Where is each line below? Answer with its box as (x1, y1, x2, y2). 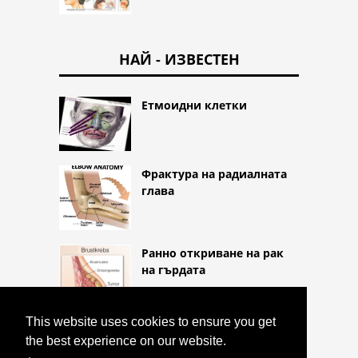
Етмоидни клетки (141, 97, 247, 113)
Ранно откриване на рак (141, 245, 284, 261)
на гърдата (141, 261, 205, 277)
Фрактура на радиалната (141, 165, 287, 181)
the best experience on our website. (26, 334, 226, 348)
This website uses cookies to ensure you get (26, 315, 276, 329)
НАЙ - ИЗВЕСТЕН (118, 50, 240, 70)
